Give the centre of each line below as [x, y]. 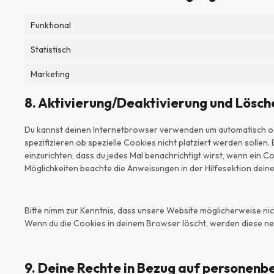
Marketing [50, 74]
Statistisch [51, 49]
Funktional [51, 25]
